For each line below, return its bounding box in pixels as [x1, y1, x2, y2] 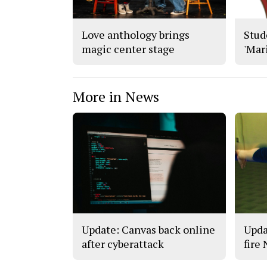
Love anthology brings [82, 27, 190, 42]
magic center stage [82, 41, 175, 56]
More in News [73, 86, 159, 106]
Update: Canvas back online [82, 222, 215, 237]
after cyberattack [82, 237, 164, 252]
